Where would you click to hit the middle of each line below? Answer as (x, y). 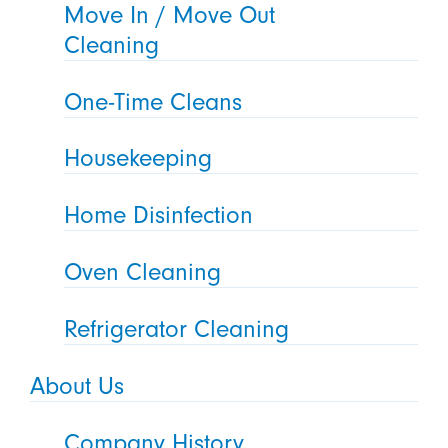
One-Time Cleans (153, 101)
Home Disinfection (159, 215)
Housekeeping (138, 158)
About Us (76, 385)
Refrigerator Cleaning (177, 329)
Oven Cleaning (143, 272)
